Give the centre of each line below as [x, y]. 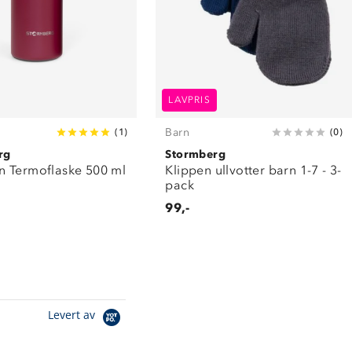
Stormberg [195, 154]
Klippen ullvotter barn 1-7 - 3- [253, 170]
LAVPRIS [189, 99]
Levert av [73, 314]
